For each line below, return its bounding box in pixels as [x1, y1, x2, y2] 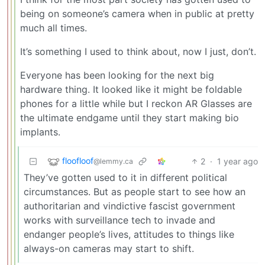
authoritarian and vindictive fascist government [24, 199, 235, 212]
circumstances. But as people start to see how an [24, 185, 245, 198]
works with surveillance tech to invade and [24, 214, 215, 226]
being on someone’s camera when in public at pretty [20, 7, 254, 20]
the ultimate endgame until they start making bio [20, 111, 239, 124]
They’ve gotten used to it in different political [24, 171, 227, 183]
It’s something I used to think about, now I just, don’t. [20, 45, 256, 57]
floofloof [62, 155, 93, 166]
